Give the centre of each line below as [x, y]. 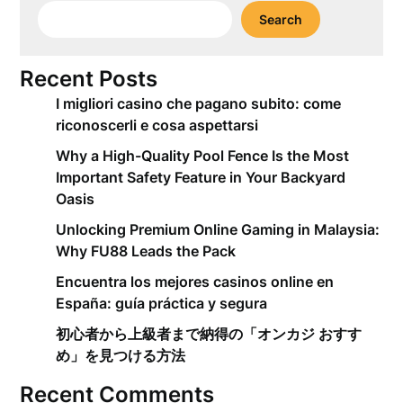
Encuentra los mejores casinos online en [195, 282]
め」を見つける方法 [121, 355]
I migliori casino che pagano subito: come [199, 103]
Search [281, 19]
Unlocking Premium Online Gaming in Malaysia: [218, 229]
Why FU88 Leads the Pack [146, 251]
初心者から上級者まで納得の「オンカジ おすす [209, 334]
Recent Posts [89, 79]
